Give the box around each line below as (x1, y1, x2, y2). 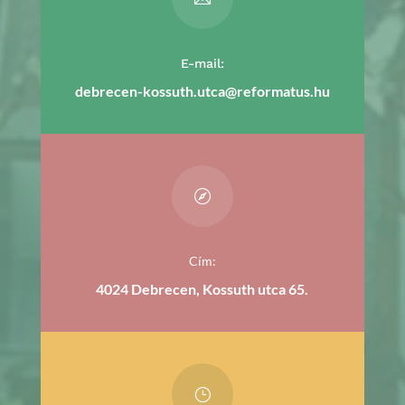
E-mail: (180, 55, 224, 71)
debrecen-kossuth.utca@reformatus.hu (74, 81, 330, 99)
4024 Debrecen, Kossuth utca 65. (96, 279, 309, 297)
